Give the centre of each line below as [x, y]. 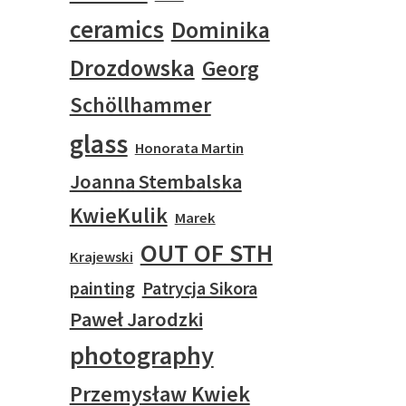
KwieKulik [118, 216]
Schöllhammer [140, 105]
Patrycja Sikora [199, 288]
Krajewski [101, 257]
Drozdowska [132, 68]
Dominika [220, 30]
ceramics [116, 29]
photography [141, 356]
